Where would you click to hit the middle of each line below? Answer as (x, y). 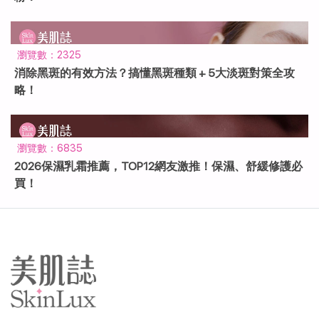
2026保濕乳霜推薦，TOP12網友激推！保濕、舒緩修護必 (158, 166)
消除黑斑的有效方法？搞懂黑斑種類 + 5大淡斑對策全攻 (155, 73)
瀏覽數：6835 (49, 148)
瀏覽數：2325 (48, 54)
